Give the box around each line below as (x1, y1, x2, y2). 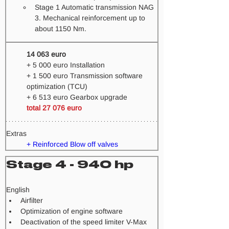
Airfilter (20, 196, 43, 204)
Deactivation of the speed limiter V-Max (20, 218, 147, 226)
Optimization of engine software (20, 207, 123, 215)
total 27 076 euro (27, 104, 82, 112)
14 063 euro (27, 50, 68, 58)
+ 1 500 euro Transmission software (27, 72, 145, 80)
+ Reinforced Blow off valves (27, 140, 118, 148)
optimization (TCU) (27, 82, 89, 90)
